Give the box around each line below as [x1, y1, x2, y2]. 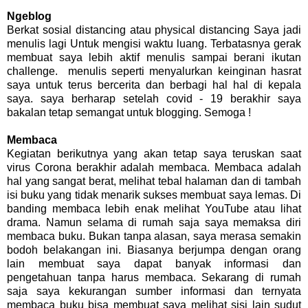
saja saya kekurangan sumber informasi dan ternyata [7, 285, 301, 298]
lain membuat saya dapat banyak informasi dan [7, 258, 301, 270]
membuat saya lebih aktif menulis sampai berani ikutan [7, 52, 301, 64]
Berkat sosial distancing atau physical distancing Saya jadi [7, 24, 301, 36]
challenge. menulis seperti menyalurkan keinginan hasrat [7, 65, 301, 78]
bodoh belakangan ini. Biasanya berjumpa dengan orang [7, 244, 301, 256]
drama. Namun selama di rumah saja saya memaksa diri [7, 217, 301, 229]
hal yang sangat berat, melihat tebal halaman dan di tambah [7, 175, 301, 188]
